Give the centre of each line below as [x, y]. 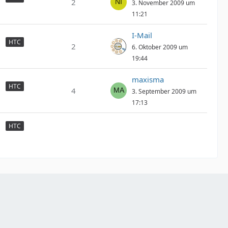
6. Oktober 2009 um [160, 47]
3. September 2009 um [164, 91]
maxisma [148, 79]
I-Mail [142, 35]
